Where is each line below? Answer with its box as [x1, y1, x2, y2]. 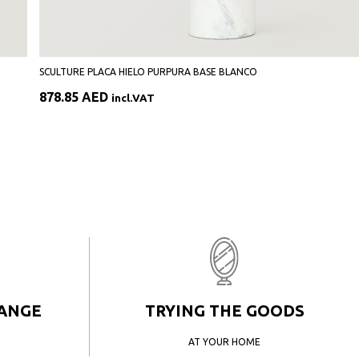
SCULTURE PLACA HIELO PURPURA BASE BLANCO [39, 67, 257, 77]
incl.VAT [111, 92, 155, 104]
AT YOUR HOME [188, 337, 260, 347]
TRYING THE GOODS [144, 301, 305, 320]
